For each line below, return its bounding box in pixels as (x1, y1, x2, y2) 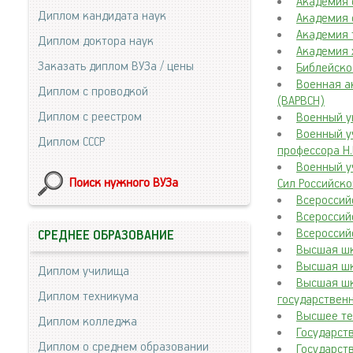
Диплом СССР (38, 135, 105, 150)
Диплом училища (38, 264, 129, 279)
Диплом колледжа (38, 314, 137, 329)
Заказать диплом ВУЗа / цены (38, 59, 194, 74)
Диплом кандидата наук (38, 9, 166, 24)
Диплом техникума (38, 289, 139, 304)
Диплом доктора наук (38, 34, 154, 49)
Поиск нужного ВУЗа (69, 176, 178, 191)
